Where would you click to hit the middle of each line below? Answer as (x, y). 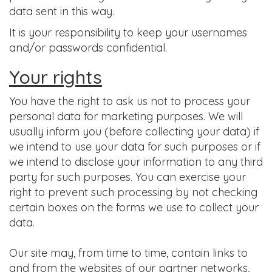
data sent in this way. (62, 11)
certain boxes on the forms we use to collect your (134, 207)
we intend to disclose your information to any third (136, 162)
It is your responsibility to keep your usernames (128, 32)
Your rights (56, 77)
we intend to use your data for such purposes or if (135, 147)
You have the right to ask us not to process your (130, 101)
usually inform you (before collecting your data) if (134, 131)
